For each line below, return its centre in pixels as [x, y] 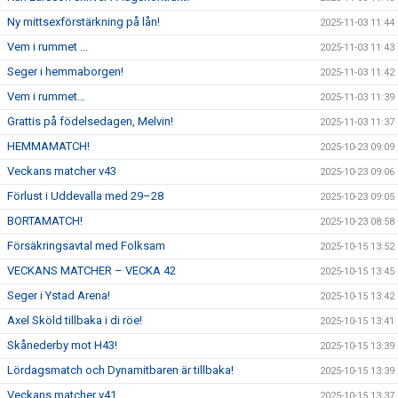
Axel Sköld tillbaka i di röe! [75, 320]
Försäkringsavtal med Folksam [86, 245]
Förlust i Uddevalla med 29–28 [85, 195]
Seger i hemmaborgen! [65, 71]
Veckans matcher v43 [62, 171]
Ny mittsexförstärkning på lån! [84, 21]
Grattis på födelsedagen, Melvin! [90, 121]
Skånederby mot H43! [62, 345]
